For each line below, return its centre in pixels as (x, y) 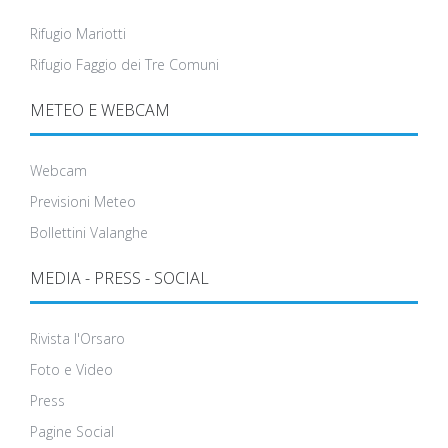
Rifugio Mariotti (78, 34)
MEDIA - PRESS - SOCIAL (119, 278)
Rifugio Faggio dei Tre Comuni (124, 65)
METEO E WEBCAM (100, 110)
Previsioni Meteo (83, 202)
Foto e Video (71, 370)
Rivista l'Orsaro (77, 339)
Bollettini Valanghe (89, 233)
